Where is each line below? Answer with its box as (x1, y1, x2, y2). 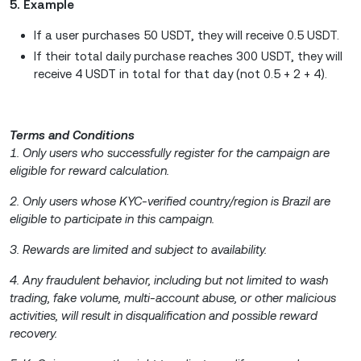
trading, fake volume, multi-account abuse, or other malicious (10, 290, 336, 305)
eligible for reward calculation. (10, 163, 169, 177)
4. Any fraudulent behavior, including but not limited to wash (10, 272, 328, 287)
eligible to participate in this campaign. (10, 211, 214, 226)
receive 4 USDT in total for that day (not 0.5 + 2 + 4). (34, 66, 327, 81)
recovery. (10, 326, 57, 340)
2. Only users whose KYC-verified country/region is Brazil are (10, 193, 330, 208)
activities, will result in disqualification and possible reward (10, 308, 317, 322)
